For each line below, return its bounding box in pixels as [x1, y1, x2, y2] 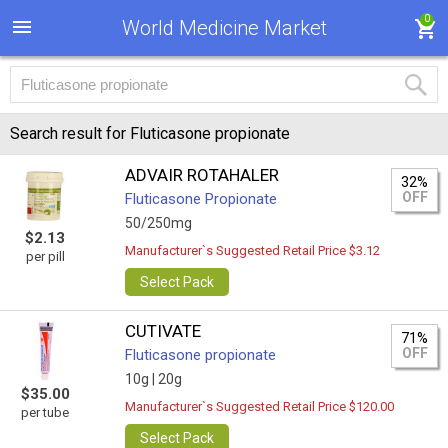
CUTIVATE [125, 321, 202, 341]
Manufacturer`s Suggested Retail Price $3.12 [125, 243, 381, 258]
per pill [25, 249, 65, 264]
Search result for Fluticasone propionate [10, 124, 290, 143]
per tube [21, 405, 69, 420]
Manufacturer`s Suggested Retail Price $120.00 [125, 399, 395, 414]
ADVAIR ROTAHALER [125, 165, 280, 185]
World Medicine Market [122, 16, 327, 40]
